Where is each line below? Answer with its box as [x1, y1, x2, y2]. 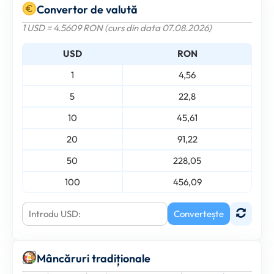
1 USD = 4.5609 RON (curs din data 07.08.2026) [22, 21, 212, 34]
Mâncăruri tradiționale [37, 251, 150, 265]
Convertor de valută [37, 2, 138, 17]
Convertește [174, 207, 224, 220]
